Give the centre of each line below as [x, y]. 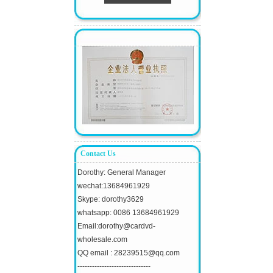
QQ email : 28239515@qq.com [129, 253]
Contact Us [98, 154]
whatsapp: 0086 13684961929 [128, 213]
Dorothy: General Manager [122, 173]
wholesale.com [102, 240]
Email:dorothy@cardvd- [116, 226]
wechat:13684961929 [114, 186]
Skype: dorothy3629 [111, 200]
